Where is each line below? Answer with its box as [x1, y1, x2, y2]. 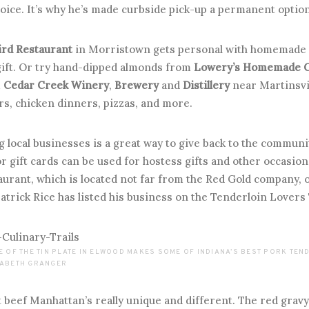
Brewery [114, 79, 161, 92]
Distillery [183, 79, 230, 92]
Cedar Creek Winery [3, 79, 109, 92]
